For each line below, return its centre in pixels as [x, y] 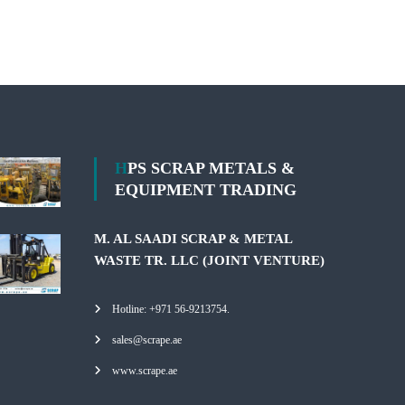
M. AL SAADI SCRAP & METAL [193, 239]
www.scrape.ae [145, 371]
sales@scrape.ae [147, 340]
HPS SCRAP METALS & [122, 168]
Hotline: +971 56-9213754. [171, 309]
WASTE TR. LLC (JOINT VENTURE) [210, 260]
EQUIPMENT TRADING [206, 190]
